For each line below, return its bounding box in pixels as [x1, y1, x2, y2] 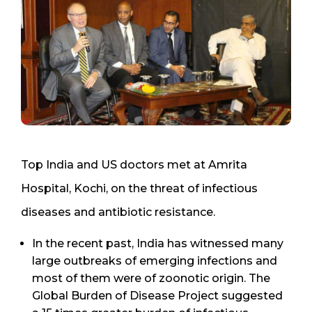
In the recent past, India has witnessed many [32, 236, 283, 250]
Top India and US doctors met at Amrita [21, 157, 247, 171]
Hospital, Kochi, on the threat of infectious [21, 181, 258, 195]
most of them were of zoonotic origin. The [32, 271, 270, 285]
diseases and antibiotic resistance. [21, 205, 215, 219]
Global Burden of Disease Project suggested [32, 288, 283, 302]
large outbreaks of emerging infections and [32, 253, 277, 267]
